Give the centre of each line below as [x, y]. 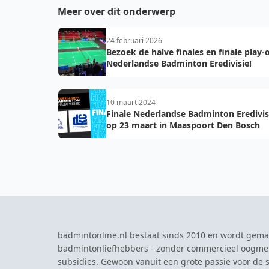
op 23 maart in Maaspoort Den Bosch [183, 125]
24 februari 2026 [134, 41]
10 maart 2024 [131, 102]
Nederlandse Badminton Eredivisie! [179, 63]
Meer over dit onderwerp [116, 11]
